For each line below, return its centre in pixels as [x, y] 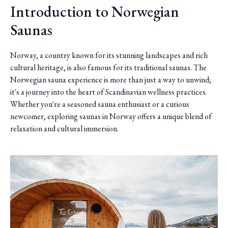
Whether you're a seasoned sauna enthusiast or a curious [100, 104]
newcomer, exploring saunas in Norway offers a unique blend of [111, 116]
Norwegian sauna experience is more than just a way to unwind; [111, 80]
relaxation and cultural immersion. [64, 129]
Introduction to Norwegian [95, 11]
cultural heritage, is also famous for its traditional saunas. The [108, 67]
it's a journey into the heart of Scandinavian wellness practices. [109, 92]
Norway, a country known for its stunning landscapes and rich [109, 55]
